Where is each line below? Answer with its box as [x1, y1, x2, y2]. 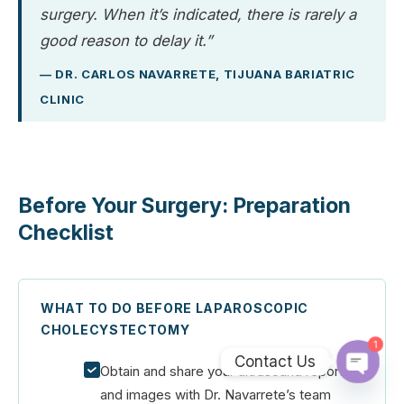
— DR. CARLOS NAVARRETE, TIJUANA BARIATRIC [40, 66, 355, 81]
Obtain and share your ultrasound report [100, 362, 344, 380]
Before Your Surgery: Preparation [18, 193, 351, 219]
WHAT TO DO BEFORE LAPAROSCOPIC [41, 299, 309, 316]
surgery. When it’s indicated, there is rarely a [40, 5, 356, 23]
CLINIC [40, 91, 85, 106]
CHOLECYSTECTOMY [41, 321, 190, 337]
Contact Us [234, 352, 316, 371]
